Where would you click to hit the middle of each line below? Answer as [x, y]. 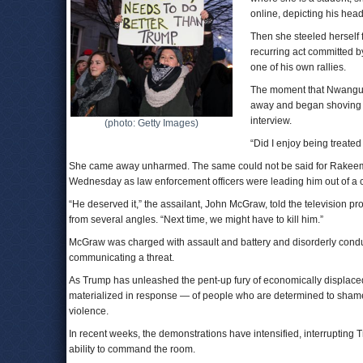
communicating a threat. [122, 258]
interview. [271, 121]
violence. [89, 311]
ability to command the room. [132, 349]
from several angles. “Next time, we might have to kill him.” [196, 220]
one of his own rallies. [298, 67]
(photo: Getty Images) [152, 123]
